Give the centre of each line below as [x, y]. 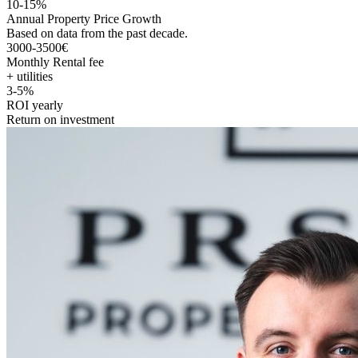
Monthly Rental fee [55, 62]
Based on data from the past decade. [97, 33]
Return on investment [60, 119]
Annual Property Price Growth [84, 18]
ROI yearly [35, 105]
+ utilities [30, 76]
